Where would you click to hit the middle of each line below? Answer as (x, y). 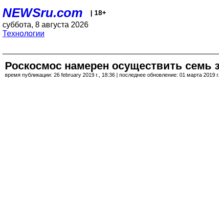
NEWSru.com (43, 13)
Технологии (23, 33)
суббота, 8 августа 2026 (45, 25)
